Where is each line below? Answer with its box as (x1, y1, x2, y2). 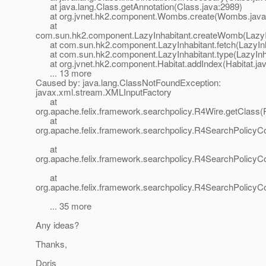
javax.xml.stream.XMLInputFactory (36, 85, 172, 99)
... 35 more (36, 199, 91, 213)
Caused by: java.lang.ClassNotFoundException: (36, 76, 221, 89)
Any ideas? (36, 218, 79, 232)
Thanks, (36, 237, 67, 251)
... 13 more (36, 66, 91, 80)
